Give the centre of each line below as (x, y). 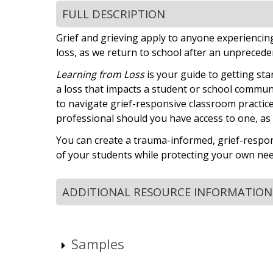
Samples (98, 244)
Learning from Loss (100, 74)
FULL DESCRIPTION (114, 14)
